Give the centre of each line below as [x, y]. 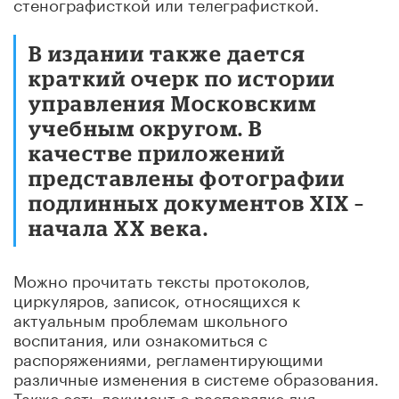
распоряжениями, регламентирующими [168, 357]
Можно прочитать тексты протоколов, [162, 278]
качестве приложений [157, 152]
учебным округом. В [146, 127]
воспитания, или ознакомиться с [140, 337]
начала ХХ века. [119, 227]
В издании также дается [167, 53]
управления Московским [173, 102]
